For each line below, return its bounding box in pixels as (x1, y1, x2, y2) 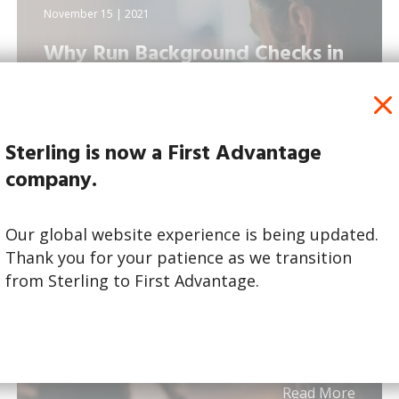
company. (5, 164, 97, 198)
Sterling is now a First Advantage (5, 137, 322, 171)
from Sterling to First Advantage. (5, 270, 259, 291)
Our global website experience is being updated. (5, 224, 379, 245)
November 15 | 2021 (44, 5, 151, 21)
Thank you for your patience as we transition (5, 247, 352, 268)
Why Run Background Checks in (44, 37, 345, 71)
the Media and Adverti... (44, 65, 279, 100)
